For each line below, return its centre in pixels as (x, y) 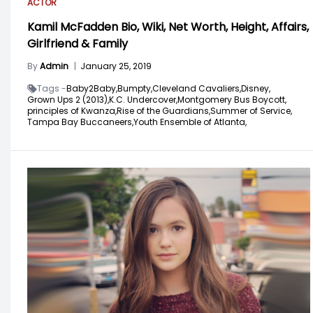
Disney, (256, 88)
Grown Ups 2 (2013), (68, 99)
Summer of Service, (251, 110)
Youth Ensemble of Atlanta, (190, 122)
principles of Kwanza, (72, 110)
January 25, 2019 (116, 66)
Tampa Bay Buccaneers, (80, 122)
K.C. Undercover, (143, 99)
